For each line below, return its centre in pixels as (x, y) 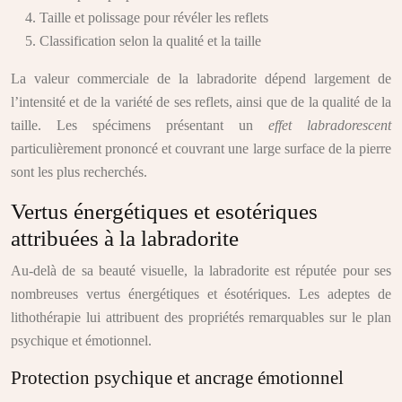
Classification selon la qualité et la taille (150, 41)
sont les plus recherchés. (79, 172)
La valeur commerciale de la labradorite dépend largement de (201, 79)
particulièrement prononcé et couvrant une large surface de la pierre (201, 149)
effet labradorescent (330, 125)
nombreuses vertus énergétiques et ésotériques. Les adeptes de (201, 294)
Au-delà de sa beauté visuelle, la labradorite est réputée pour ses (201, 271)
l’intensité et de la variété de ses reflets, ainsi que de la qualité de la (201, 102)
